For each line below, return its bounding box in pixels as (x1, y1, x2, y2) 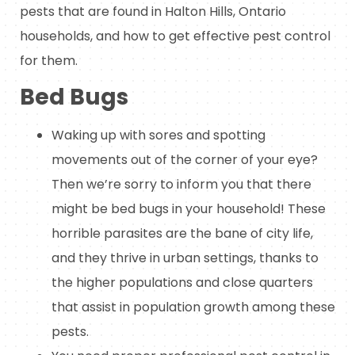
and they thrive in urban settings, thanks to (52, 249, 319, 268)
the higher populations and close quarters (52, 273, 313, 292)
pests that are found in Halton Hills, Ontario (20, 2, 286, 21)
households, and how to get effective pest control (20, 26, 330, 45)
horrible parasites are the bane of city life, (52, 224, 313, 243)
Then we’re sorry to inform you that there (52, 175, 311, 194)
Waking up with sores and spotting (52, 126, 265, 145)
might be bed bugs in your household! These (52, 200, 326, 219)
